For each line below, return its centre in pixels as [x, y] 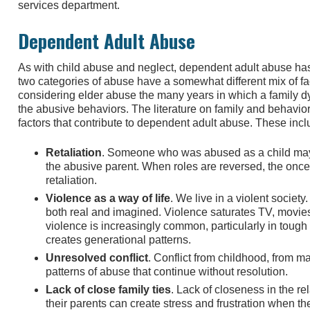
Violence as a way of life [108, 198]
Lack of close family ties [108, 289]
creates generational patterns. [118, 239]
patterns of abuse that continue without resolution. [167, 271]
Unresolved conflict [97, 257]
